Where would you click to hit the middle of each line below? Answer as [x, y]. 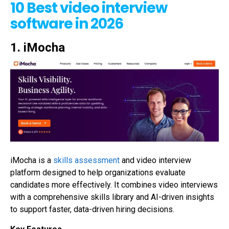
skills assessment [86, 161]
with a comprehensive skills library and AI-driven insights [112, 197]
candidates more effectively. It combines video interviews [114, 185]
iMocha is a [32, 161]
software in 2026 [67, 24]
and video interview [155, 161]
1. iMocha [38, 48]
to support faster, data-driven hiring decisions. [92, 210]
